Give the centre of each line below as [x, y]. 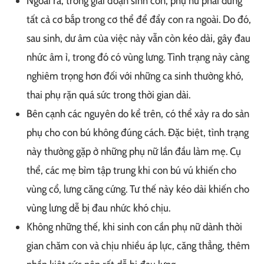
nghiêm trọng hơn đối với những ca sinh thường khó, [135, 76]
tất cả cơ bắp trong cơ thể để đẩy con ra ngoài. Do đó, [139, 20]
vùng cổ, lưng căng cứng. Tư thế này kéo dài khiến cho [138, 189]
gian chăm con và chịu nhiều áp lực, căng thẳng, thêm [138, 246]
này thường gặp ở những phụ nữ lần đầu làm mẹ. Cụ [134, 152]
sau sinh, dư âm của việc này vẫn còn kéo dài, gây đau [138, 39]
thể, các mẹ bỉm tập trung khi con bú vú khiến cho [131, 171]
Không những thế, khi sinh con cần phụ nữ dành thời [134, 227]
